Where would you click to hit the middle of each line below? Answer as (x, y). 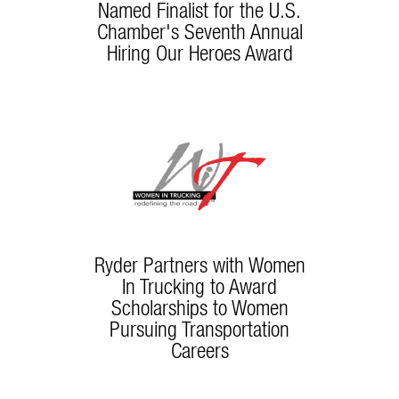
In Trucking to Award (199, 286)
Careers (199, 350)
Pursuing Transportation (199, 329)
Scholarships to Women (199, 308)
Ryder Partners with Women (199, 265)
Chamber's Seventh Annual (199, 32)
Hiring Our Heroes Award (199, 53)
